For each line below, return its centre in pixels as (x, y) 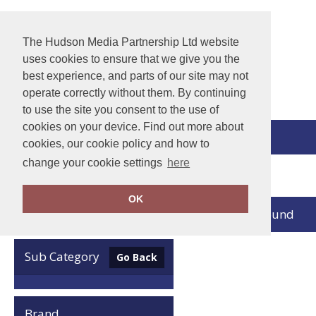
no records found (246, 214)
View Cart (86, 137)
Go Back (137, 257)
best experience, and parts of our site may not (135, 76)
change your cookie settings (94, 163)
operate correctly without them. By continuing (134, 93)
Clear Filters (57, 214)
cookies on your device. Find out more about (133, 127)
